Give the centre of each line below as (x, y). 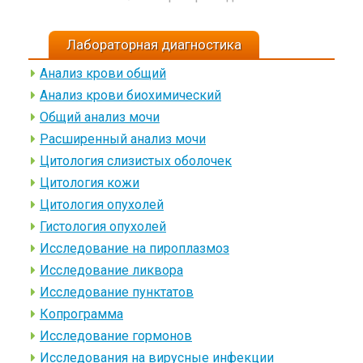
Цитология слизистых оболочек (136, 161)
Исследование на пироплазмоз (135, 249)
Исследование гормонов (116, 336)
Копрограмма (81, 314)
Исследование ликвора (111, 271)
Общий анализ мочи (100, 117)
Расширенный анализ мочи (123, 139)
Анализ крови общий (103, 74)
